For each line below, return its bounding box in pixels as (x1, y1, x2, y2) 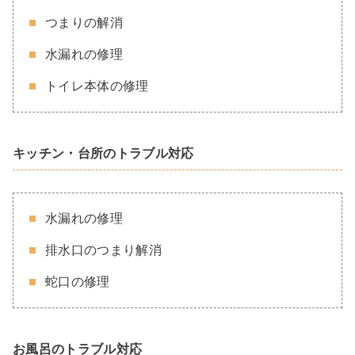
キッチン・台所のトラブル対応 (13, 146, 194, 160)
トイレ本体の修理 (45, 78, 149, 93)
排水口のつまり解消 (45, 242, 162, 257)
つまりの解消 (45, 15, 123, 29)
